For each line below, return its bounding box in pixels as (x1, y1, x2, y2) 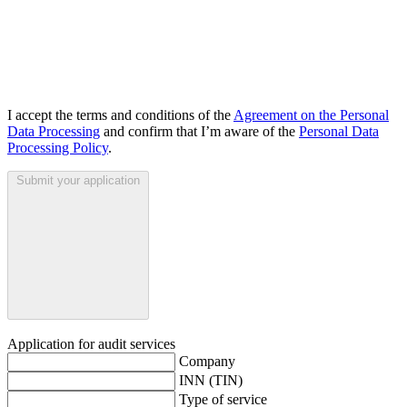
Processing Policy (7, 140, 108, 156)
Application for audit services (7, 336, 175, 352)
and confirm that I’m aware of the (100, 124, 299, 140)
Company (179, 353, 235, 370)
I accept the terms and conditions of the (7, 107, 233, 124)
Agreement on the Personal (233, 107, 389, 124)
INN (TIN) (179, 372, 243, 389)
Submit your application (16, 174, 140, 188)
